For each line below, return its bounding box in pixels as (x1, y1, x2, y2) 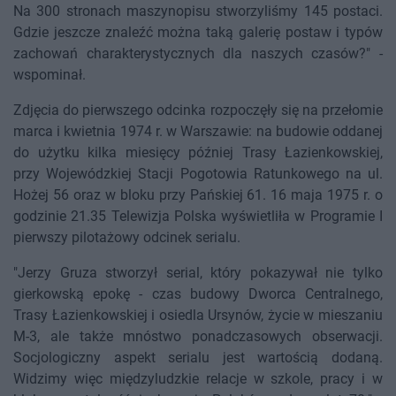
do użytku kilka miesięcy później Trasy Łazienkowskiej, (13, 144, 383, 162)
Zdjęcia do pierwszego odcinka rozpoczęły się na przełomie (13, 102, 383, 119)
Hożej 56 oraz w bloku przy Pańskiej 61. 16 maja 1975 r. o (13, 187, 383, 204)
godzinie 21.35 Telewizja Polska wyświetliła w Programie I (13, 208, 383, 225)
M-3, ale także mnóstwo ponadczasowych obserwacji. (13, 328, 383, 346)
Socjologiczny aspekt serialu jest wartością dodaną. (13, 349, 383, 367)
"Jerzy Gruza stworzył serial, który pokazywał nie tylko (13, 264, 383, 282)
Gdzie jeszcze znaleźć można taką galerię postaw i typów (13, 24, 383, 42)
